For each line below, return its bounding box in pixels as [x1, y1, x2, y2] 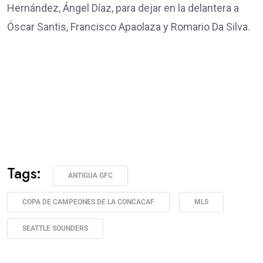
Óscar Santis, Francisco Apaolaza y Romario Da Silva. [7, 21, 250, 33]
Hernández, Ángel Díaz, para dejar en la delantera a [7, 2, 239, 15]
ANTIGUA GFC [68, 171, 113, 180]
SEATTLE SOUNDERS [22, 224, 88, 233]
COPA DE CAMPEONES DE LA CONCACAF [22, 198, 154, 207]
